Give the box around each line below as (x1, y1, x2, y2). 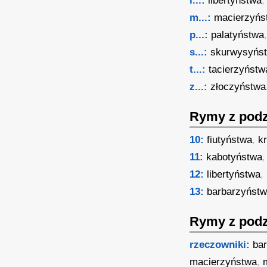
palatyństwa (211, 29, 265, 41)
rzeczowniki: (190, 239, 250, 250)
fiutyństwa (207, 134, 253, 145)
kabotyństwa (206, 151, 263, 163)
